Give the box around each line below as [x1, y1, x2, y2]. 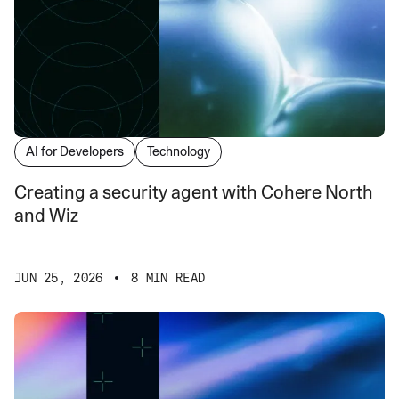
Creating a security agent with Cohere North [14, 181, 373, 203]
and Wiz [14, 204, 78, 226]
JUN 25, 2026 [14, 270, 103, 285]
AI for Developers [26, 143, 124, 159]
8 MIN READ [131, 270, 206, 285]
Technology [147, 143, 210, 159]
